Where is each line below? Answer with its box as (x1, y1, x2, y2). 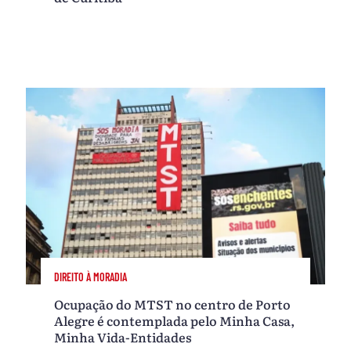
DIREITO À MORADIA (54, 270, 128, 284)
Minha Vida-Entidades (54, 327, 192, 346)
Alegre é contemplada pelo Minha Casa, (54, 310, 295, 330)
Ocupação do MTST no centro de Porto (54, 294, 291, 313)
